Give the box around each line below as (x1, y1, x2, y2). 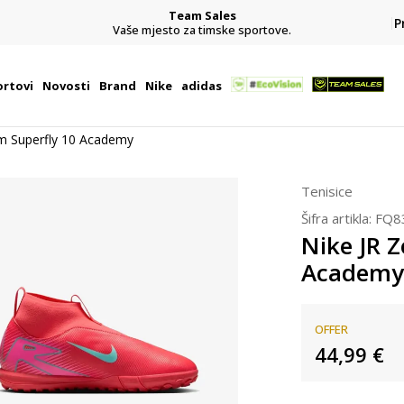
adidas (180, 78, 222, 94)
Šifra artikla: (301, 209, 375, 227)
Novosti (41, 78, 90, 94)
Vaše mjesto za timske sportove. (113, 21, 291, 38)
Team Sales (168, 6, 236, 23)
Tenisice (301, 182, 353, 200)
